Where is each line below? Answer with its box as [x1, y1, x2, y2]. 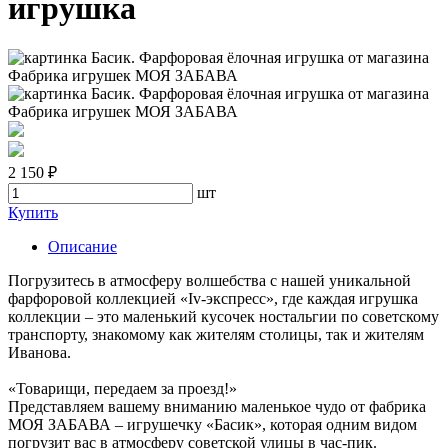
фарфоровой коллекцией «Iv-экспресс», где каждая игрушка [8, 289, 418, 307]
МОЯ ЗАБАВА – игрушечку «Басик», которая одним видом [8, 415, 417, 433]
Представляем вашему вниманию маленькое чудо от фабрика [8, 397, 426, 415]
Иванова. [8, 343, 71, 361]
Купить [8, 203, 58, 221]
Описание [48, 237, 117, 255]
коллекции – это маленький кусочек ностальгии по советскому [8, 307, 439, 325]
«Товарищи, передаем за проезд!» [8, 379, 237, 397]
